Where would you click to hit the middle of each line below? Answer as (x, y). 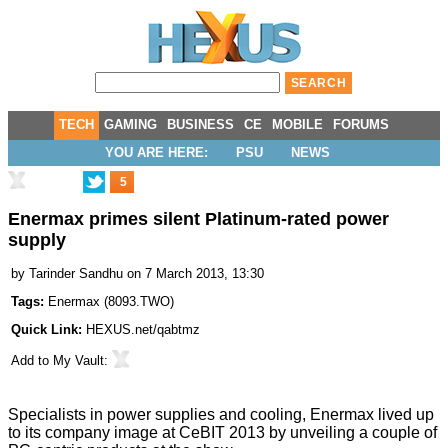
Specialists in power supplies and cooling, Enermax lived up (221, 415)
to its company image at (93, 433)
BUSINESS (200, 124)
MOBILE (297, 124)
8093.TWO (139, 302)
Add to (32, 361)
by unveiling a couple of (351, 433)
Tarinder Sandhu (76, 274)
